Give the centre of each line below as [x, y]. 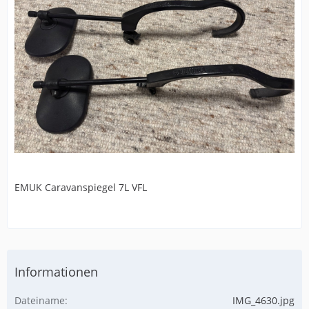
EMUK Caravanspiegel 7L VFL [81, 187]
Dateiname [40, 300]
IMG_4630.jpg [263, 300]
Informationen [56, 271]
